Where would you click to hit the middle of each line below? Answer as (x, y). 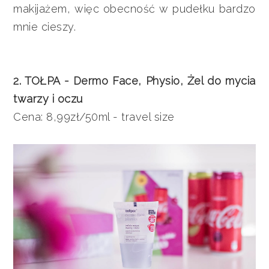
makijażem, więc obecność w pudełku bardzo (134, 9)
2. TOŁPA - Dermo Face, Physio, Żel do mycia (134, 81)
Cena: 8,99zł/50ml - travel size (96, 117)
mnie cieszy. (45, 27)
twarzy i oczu (48, 99)
